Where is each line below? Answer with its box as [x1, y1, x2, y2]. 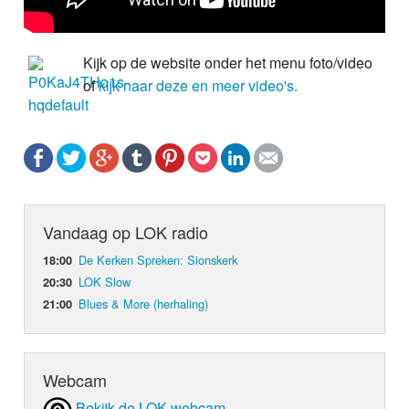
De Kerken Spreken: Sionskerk [79, 250, 238, 268]
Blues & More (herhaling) [79, 294, 209, 312]
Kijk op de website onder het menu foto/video [83, 51, 373, 73]
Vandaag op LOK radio [43, 219, 209, 244]
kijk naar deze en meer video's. [99, 74, 299, 96]
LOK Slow [79, 272, 131, 290]
